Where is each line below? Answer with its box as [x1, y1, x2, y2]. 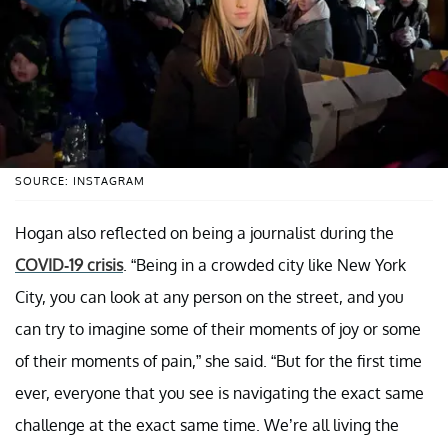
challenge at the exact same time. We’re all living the [15, 415, 399, 436]
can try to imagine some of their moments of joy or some [15, 319, 421, 340]
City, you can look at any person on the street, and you [15, 287, 404, 308]
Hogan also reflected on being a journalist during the [15, 223, 394, 244]
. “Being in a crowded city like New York [123, 255, 406, 276]
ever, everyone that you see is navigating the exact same [15, 383, 424, 404]
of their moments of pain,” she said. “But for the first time [15, 351, 422, 372]
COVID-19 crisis [15, 255, 123, 276]
